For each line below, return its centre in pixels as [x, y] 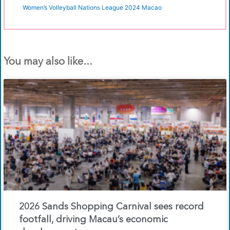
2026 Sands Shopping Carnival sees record [111, 207]
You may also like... [48, 62]
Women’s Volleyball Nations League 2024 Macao [92, 8]
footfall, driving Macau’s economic [93, 220]
